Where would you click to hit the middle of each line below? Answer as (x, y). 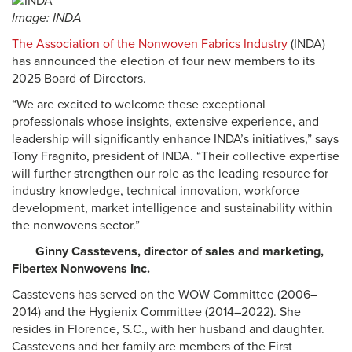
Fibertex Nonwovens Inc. (81, 269)
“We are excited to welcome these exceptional (139, 105)
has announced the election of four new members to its (163, 62)
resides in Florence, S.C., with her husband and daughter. (168, 330)
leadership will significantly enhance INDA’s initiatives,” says (175, 139)
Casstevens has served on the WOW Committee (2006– (165, 295)
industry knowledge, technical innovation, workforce (156, 191)
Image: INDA (47, 18)
